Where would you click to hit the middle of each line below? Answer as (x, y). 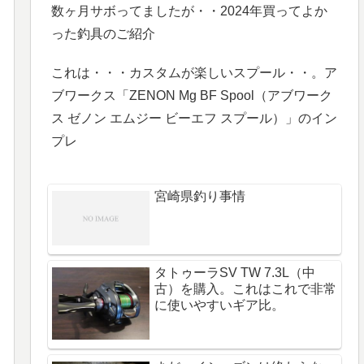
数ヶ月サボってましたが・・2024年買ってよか (190, 11)
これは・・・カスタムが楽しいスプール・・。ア (195, 72)
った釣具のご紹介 (104, 33)
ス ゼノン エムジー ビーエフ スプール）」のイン (195, 118)
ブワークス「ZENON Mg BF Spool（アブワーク (192, 95)
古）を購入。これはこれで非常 (246, 289)
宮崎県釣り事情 (200, 196)
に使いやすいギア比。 (220, 305)
